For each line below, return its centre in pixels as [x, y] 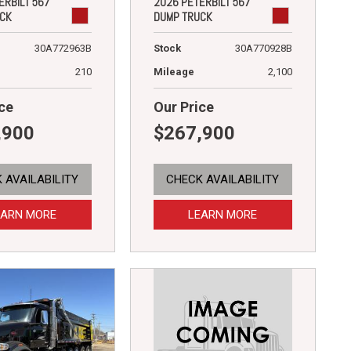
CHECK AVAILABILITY [223, 179]
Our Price [183, 107]
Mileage [174, 71]
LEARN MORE [223, 214]
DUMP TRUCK [183, 16]
